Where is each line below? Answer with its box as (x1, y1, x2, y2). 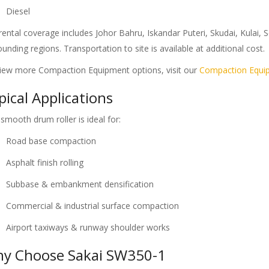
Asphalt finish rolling (6, 157, 83, 169)
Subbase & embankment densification (6, 178, 154, 190)
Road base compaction (6, 135, 96, 147)
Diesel (6, 5, 30, 17)
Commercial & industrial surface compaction (6, 200, 179, 212)
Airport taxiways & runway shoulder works (6, 222, 170, 234)
